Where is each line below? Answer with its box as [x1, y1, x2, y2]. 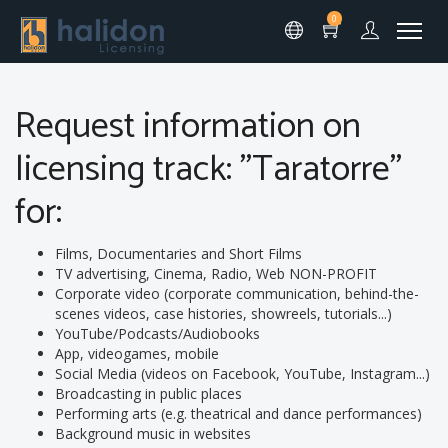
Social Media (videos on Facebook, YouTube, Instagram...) [55, 364, 430, 383]
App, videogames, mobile [55, 344, 219, 363]
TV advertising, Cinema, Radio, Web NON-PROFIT [55, 264, 377, 283]
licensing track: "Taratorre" [15, 140, 402, 199]
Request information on [15, 97, 361, 156]
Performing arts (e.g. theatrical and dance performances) [55, 404, 422, 423]
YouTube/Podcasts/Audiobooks [55, 324, 260, 343]
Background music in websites [55, 424, 251, 443]
